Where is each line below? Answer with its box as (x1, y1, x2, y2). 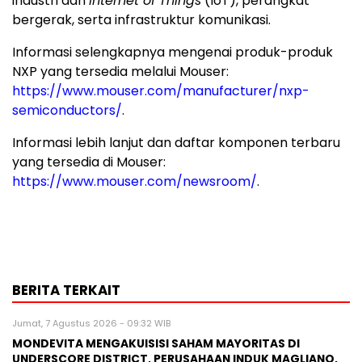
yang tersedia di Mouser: (12, 152, 166, 171)
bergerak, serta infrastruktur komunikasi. (12, 10, 271, 29)
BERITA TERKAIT (12, 280, 120, 300)
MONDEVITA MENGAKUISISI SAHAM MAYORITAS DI (12, 335, 300, 351)
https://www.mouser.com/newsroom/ (12, 171, 257, 191)
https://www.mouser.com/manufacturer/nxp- (12, 81, 309, 100)
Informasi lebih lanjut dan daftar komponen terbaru (12, 133, 340, 152)
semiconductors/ (12, 100, 122, 120)
